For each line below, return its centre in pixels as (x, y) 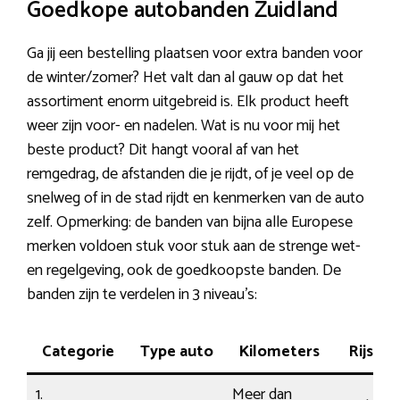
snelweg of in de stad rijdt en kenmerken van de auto (196, 199)
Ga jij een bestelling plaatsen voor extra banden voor (195, 54)
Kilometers (279, 352)
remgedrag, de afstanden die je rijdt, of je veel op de (190, 175)
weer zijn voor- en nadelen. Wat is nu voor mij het (183, 126)
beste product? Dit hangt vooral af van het (163, 150)
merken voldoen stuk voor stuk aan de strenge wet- (194, 247)
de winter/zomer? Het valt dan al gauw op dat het (185, 78)
